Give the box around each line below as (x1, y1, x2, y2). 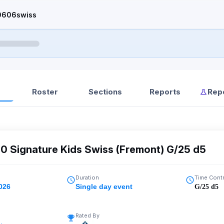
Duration (75, 174, 99, 181)
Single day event (75, 182, 132, 190)
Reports (149, 87, 180, 96)
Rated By (75, 212, 99, 219)
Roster (32, 87, 58, 96)
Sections (88, 87, 122, 96)
